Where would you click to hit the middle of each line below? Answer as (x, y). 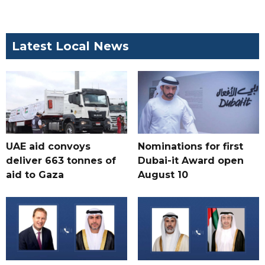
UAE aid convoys (48, 147)
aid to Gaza (35, 175)
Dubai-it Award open (190, 161)
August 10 (163, 175)
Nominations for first (190, 147)
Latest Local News (70, 46)
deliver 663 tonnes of (61, 161)
